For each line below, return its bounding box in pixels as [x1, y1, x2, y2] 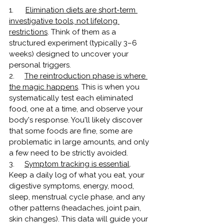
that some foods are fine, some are [9, 126, 134, 135]
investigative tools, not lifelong [9, 16, 119, 25]
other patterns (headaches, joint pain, [9, 203, 143, 212]
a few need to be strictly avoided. [9, 148, 128, 157]
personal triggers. [9, 60, 71, 69]
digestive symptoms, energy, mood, [9, 181, 136, 190]
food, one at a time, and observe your [9, 104, 145, 113]
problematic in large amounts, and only [9, 137, 151, 146]
